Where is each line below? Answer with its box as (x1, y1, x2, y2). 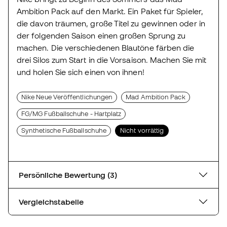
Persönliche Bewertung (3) (107, 170, 117, 179)
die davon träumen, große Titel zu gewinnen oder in (17, 18, 205, 28)
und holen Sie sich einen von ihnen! (17, 67, 144, 77)
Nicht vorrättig (120, 126, 164, 134)
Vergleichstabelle (19, 197, 84, 206)
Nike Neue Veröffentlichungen (21, 93, 113, 101)
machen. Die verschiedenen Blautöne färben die (17, 43, 195, 52)
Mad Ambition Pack (126, 93, 185, 101)
